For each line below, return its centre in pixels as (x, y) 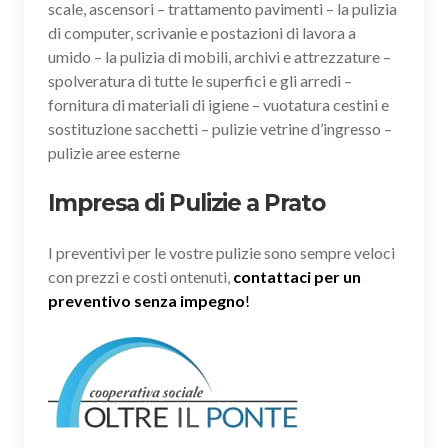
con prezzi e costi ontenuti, (140, 276)
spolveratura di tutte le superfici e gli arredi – (200, 80)
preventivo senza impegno (146, 300)
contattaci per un (297, 276)
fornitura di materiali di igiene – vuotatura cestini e (218, 104)
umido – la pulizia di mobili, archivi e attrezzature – (219, 56)
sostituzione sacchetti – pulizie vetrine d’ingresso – (220, 128)
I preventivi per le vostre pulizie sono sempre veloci (221, 252)
